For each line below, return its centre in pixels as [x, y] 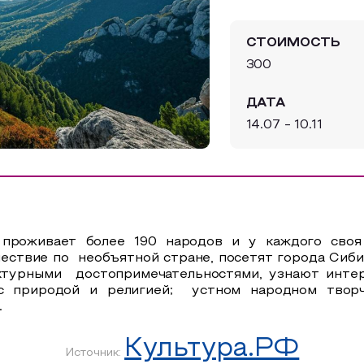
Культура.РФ [212, 349]
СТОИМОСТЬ [293, 43]
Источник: [95, 353]
